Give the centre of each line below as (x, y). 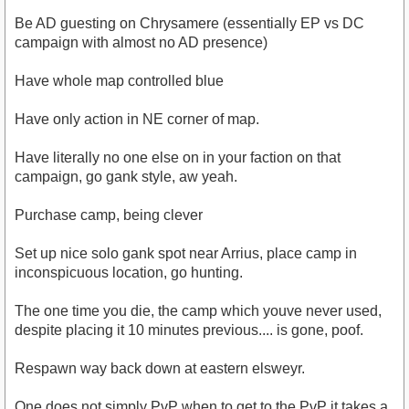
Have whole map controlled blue (119, 81)
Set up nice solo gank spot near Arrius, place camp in (186, 254)
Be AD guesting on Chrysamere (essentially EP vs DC (189, 24)
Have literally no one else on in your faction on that (178, 158)
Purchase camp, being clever (109, 215)
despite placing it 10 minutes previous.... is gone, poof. (189, 330)
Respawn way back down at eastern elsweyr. (160, 369)
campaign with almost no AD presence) (141, 43)
